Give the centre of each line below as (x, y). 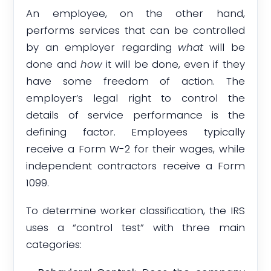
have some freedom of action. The (135, 81)
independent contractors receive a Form (135, 165)
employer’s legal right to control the (135, 98)
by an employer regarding (102, 47)
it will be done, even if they (173, 64)
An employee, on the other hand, (135, 13)
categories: (54, 244)
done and (53, 64)
